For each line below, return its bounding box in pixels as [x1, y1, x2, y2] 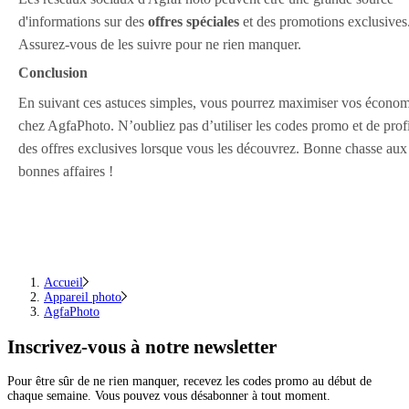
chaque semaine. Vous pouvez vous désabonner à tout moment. [7, 388, 330, 403]
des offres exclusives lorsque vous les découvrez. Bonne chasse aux [18, 140, 407, 156]
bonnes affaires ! [18, 163, 113, 179]
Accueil [44, 276, 83, 290]
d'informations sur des [18, 14, 148, 30]
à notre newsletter [126, 335, 277, 358]
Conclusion [18, 64, 88, 80]
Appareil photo [44, 290, 121, 305]
